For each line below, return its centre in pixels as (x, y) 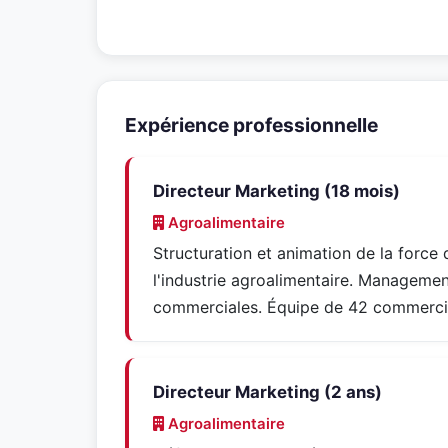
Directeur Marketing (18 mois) (276, 191)
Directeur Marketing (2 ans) (267, 392)
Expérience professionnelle (251, 125)
